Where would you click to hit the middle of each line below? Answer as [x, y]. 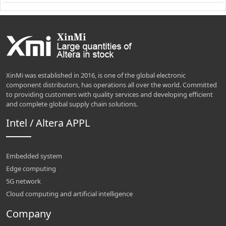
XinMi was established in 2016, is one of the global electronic [96, 75]
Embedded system [34, 156]
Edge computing [31, 169]
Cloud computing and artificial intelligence [69, 194]
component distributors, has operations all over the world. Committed [111, 85]
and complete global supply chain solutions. [72, 104]
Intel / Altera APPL [48, 123]
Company [29, 214]
